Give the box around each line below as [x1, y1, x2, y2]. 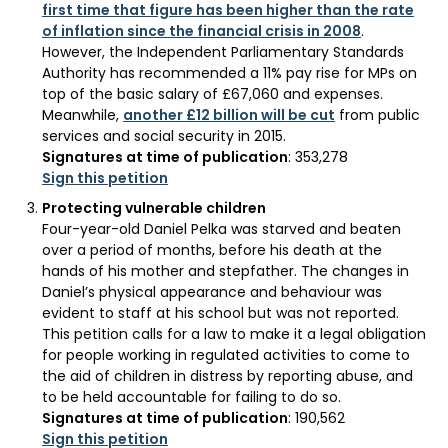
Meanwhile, [42, 104, 123, 125]
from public [335, 104, 420, 125]
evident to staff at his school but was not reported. [42, 303, 399, 324]
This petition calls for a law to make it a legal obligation [42, 324, 426, 345]
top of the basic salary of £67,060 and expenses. [42, 83, 383, 104]
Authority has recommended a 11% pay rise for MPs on [42, 62, 417, 83]
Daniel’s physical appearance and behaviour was [42, 282, 382, 303]
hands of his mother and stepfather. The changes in [42, 261, 409, 282]
